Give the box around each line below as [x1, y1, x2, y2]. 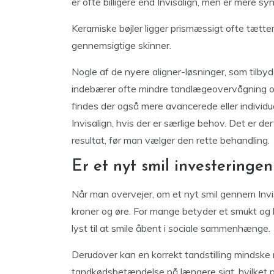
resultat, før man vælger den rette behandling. [72, 134, 270, 146]
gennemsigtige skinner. [72, 39, 171, 51]
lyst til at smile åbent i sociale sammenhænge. [72, 222, 270, 234]
